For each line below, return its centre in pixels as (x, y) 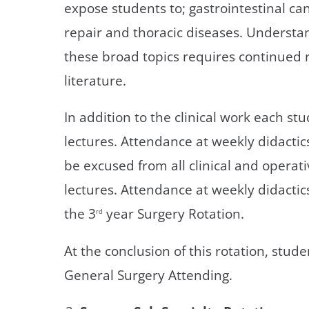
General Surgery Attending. (149, 275)
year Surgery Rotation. (174, 214)
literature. (96, 80)
